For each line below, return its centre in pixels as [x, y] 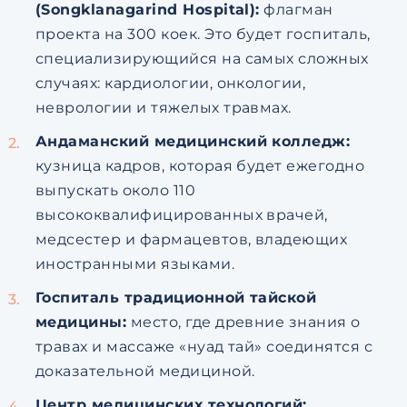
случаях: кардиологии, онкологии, [170, 83]
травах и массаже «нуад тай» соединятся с [204, 347]
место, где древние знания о [243, 322]
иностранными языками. [135, 264]
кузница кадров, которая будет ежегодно [200, 166]
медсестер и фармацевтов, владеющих [191, 239]
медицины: [81, 322]
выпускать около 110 [115, 190]
